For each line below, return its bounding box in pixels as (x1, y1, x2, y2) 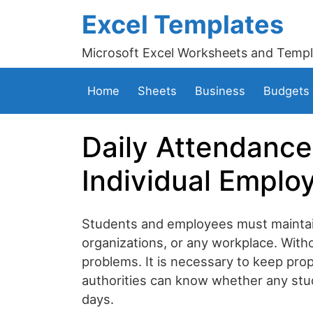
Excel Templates (82, 9, 284, 40)
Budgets (263, 84, 310, 98)
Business (195, 84, 245, 98)
